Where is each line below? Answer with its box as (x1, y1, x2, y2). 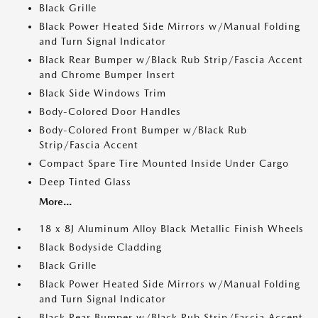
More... (39, 196, 72, 207)
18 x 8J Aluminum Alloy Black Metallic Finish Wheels (39, 223, 304, 234)
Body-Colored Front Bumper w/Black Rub (39, 124, 247, 136)
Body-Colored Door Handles (39, 106, 181, 117)
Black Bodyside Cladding (39, 241, 162, 253)
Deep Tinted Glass (39, 176, 131, 187)
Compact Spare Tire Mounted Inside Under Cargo (39, 158, 289, 169)
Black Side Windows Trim (39, 87, 166, 99)
